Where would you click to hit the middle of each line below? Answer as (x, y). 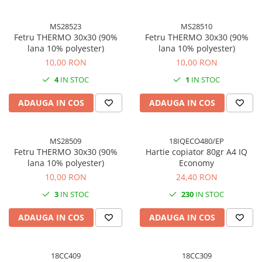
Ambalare (28, 18)
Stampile (26, 34)
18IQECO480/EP (196, 141)
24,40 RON (196, 177)
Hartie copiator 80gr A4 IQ (196, 151)
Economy (196, 163)
